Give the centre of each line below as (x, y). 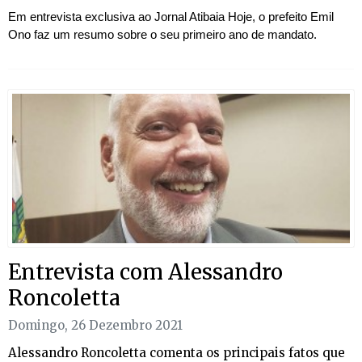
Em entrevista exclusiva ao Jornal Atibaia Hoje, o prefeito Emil (171, 16)
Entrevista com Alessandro (145, 271)
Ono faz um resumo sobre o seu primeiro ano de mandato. (162, 34)
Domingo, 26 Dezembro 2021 (95, 326)
